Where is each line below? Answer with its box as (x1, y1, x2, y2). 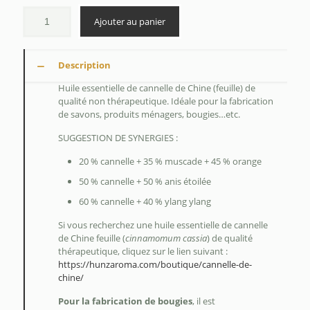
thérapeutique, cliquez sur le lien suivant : (58, 245, 228, 258)
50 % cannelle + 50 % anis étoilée (79, 175, 211, 188)
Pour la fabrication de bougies (58, 295, 192, 308)
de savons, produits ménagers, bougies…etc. (58, 108, 240, 121)
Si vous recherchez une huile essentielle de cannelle (58, 219, 268, 232)
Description (58, 59, 111, 72)
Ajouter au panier (94, 15, 165, 28)
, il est (192, 295, 215, 308)
